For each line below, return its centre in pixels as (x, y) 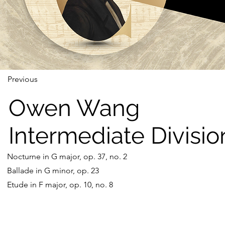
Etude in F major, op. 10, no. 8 (60, 185)
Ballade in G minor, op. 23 (53, 171)
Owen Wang (74, 108)
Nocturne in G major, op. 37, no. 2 (67, 156)
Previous (23, 79)
